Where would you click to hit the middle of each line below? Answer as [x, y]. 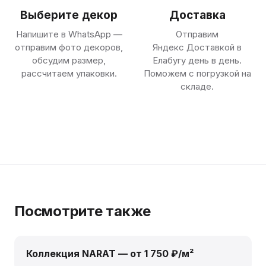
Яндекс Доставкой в [197, 47]
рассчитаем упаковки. [69, 73]
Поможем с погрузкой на [197, 73]
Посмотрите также [83, 211]
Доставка [197, 15]
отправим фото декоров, [69, 47]
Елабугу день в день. [197, 60]
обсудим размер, [69, 60]
